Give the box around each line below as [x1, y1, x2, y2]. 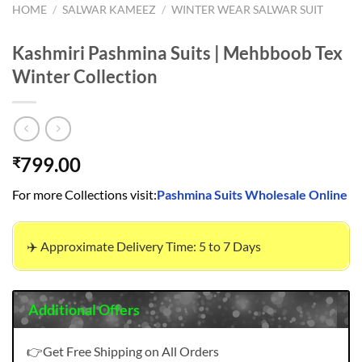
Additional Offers [27, 301, 140, 318]
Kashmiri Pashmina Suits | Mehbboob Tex [12, 42, 343, 65]
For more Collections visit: [12, 187, 157, 203]
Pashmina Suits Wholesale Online [157, 187, 347, 203]
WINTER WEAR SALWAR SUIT [171, 2, 324, 16]
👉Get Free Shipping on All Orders [27, 343, 219, 360]
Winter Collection [12, 65, 158, 88]
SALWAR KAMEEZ [62, 2, 157, 16]
